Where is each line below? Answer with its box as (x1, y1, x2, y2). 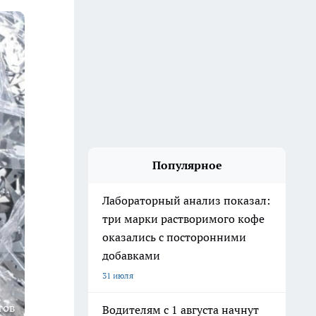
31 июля (102, 270, 133, 281)
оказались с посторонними (102, 230, 246, 244)
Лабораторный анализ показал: (102, 193, 270, 207)
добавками (102, 248, 160, 262)
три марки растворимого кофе (102, 212, 265, 226)
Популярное (152, 158, 222, 172)
